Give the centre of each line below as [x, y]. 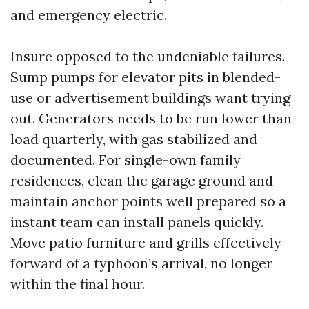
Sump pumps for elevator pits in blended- [146, 77]
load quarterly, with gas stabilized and [134, 139]
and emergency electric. [89, 15]
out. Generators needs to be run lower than [151, 118]
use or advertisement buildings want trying [150, 98]
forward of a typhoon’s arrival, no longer [141, 263]
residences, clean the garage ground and [142, 180]
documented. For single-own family [126, 160]
